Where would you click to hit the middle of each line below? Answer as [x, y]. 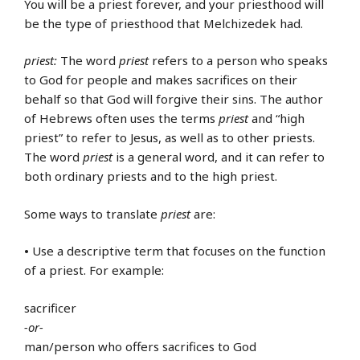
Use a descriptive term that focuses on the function [177, 251]
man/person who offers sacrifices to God [140, 346]
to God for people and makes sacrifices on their [161, 80]
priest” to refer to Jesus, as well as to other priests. [170, 138]
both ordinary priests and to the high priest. [151, 176]
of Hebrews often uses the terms [121, 119]
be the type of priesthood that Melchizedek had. [164, 23]
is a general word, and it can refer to [219, 157]
